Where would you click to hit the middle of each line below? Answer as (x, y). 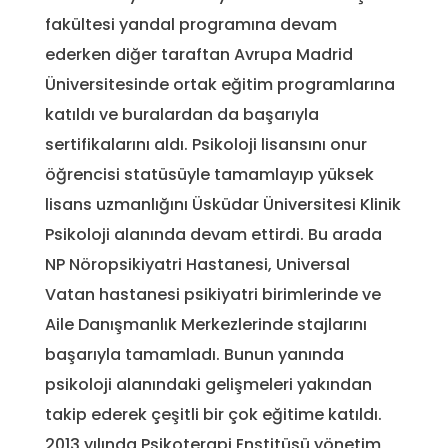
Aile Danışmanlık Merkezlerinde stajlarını (206, 324)
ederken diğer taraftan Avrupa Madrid (199, 54)
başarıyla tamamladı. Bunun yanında (194, 354)
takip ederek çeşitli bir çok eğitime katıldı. (213, 414)
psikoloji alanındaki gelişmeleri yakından (208, 384)
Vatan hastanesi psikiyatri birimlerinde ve (213, 294)
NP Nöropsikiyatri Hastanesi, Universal (197, 264)
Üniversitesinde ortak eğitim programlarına (220, 84)
